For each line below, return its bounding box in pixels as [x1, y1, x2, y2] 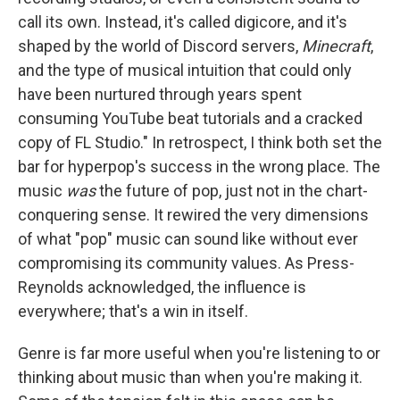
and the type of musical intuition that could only [18, 60, 352, 79]
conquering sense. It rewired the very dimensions [18, 204, 369, 224]
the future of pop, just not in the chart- [96, 180, 368, 200]
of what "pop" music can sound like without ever [18, 229, 358, 248]
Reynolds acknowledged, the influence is [18, 277, 306, 296]
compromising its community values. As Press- [18, 253, 354, 272]
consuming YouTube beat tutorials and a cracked [18, 108, 362, 128]
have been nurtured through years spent [18, 84, 302, 104]
